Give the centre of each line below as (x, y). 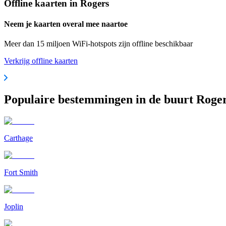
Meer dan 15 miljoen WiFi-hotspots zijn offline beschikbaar (98, 44)
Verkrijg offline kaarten (41, 61)
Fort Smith (21, 172)
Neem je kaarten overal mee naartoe (66, 24)
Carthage (18, 138)
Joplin (14, 206)
